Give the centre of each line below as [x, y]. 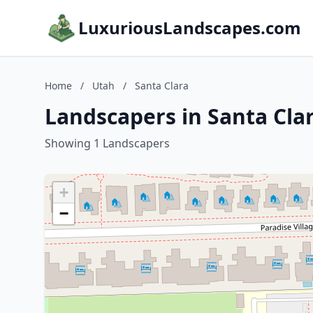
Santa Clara [162, 86]
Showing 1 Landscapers [107, 143]
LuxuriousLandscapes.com [190, 28]
